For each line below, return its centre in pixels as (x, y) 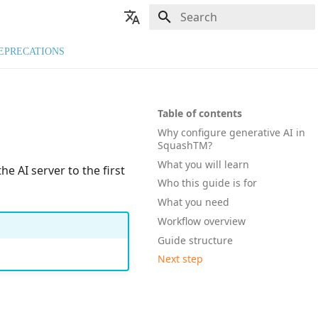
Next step (180, 259)
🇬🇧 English (126, 51)
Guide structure (195, 240)
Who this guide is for (207, 183)
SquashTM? (185, 145)
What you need (193, 202)
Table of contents (200, 113)
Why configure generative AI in (231, 132)
